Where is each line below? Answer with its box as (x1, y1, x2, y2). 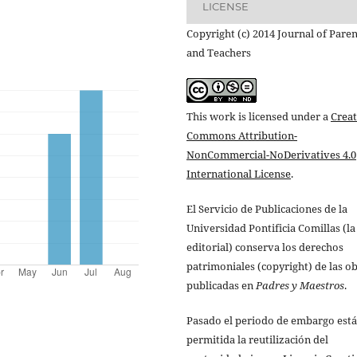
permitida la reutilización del (186, 332, 328, 347)
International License (186, 167, 291, 181)
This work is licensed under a (186, 109, 331, 124)
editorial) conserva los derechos (186, 240, 343, 255)
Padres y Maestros (256, 278, 344, 293)
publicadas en (186, 278, 256, 293)
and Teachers (186, 45, 251, 60)
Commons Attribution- (186, 128, 297, 143)
